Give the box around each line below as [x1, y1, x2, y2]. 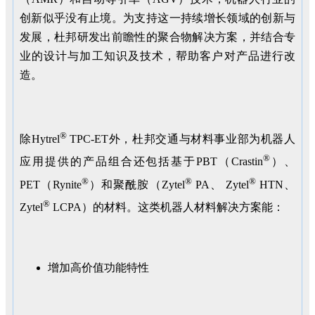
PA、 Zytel [191, 178, 249, 191]
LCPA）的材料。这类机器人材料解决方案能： [50, 201, 284, 214]
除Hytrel [20, 133, 60, 146]
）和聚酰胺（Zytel [89, 178, 185, 191]
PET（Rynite [20, 178, 82, 191]
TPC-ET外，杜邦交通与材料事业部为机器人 [66, 133, 296, 146]
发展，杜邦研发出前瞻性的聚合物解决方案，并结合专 [20, 30, 295, 43]
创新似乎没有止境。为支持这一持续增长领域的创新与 [20, 11, 295, 24]
